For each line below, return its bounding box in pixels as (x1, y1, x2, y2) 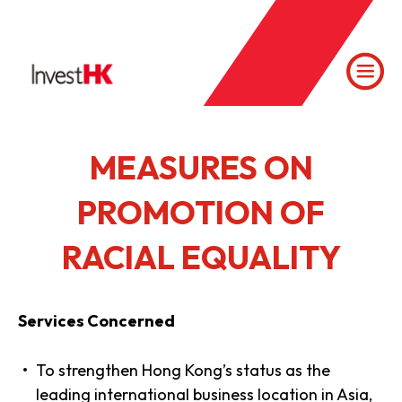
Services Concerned (18, 310, 175, 331)
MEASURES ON (89, 147, 313, 188)
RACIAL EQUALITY (61, 237, 341, 277)
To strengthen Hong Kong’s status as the (36, 360, 330, 380)
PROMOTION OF (77, 192, 325, 232)
